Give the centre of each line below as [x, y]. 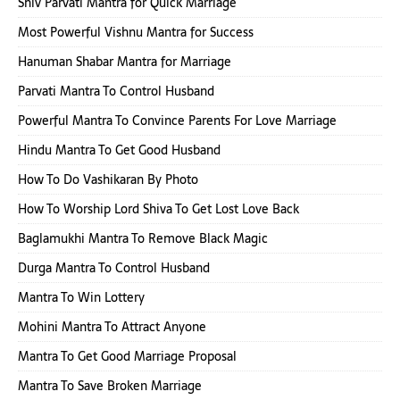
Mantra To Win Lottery [81, 298]
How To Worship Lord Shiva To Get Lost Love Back [158, 209]
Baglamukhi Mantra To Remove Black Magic [143, 239]
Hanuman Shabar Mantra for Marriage [125, 62]
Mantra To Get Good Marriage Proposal [127, 357]
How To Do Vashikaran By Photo [108, 180]
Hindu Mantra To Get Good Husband [119, 150]
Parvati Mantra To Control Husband [116, 92]
